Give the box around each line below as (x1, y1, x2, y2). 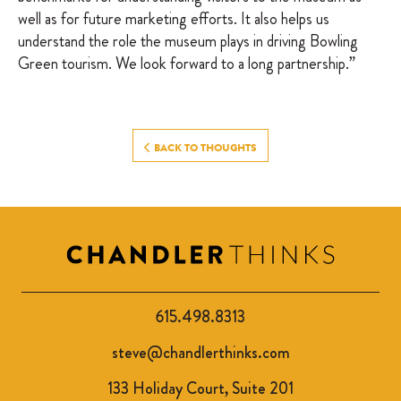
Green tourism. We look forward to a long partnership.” (18, 52, 355, 75)
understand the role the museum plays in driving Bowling (18, 30, 358, 53)
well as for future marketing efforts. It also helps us (18, 7, 329, 30)
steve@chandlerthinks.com (111, 341, 290, 364)
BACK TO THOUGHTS (151, 140, 257, 156)
